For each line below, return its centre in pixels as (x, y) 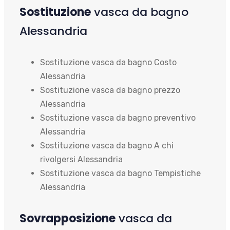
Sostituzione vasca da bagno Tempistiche (120, 173)
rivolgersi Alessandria (81, 159)
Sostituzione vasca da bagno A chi (107, 145)
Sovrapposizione (68, 219)
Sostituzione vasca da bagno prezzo (110, 90)
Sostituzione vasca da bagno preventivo (118, 118)
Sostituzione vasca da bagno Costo (108, 62)
